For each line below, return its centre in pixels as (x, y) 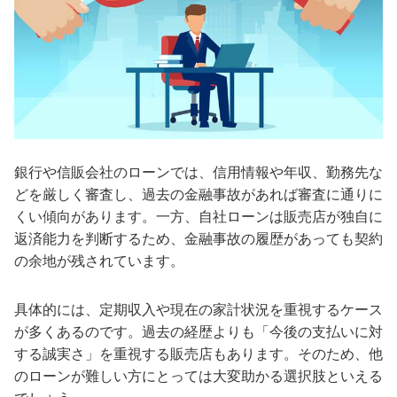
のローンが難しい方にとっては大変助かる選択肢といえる (198, 376)
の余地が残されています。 (99, 261)
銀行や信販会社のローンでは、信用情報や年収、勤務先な (198, 172)
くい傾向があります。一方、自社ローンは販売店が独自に (198, 217)
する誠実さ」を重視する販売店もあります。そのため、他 (198, 354)
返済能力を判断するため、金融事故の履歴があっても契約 (198, 239)
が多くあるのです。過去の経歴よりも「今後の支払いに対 (198, 332)
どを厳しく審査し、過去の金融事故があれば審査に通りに (198, 195)
